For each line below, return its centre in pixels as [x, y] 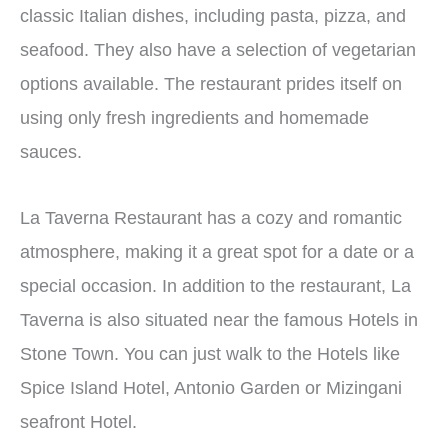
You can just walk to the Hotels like [262, 353]
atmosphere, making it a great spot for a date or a [217, 251]
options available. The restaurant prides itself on [211, 84]
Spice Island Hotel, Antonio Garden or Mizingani [211, 387]
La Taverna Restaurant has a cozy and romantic [211, 217]
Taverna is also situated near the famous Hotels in [219, 319]
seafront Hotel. [78, 421]
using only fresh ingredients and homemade [194, 118]
